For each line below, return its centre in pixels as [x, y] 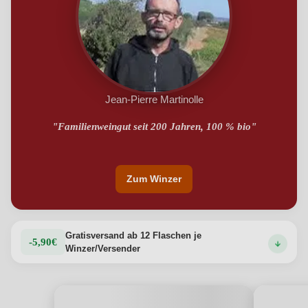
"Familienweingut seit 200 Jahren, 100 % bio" [154, 126]
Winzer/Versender [103, 249]
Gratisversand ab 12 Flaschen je [133, 235]
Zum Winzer [154, 179]
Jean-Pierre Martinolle [154, 99]
